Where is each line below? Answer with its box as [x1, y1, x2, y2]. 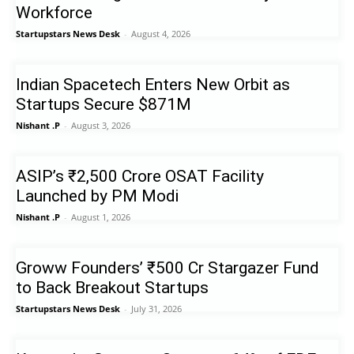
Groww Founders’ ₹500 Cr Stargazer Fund [16, 258, 320, 278]
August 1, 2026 [71, 211, 131, 224]
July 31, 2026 [131, 303, 183, 315]
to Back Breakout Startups [16, 278, 209, 298]
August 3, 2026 [71, 119, 131, 132]
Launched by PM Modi [16, 186, 179, 206]
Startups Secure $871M [16, 95, 192, 115]
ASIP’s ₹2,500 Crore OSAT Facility [16, 167, 265, 186]
